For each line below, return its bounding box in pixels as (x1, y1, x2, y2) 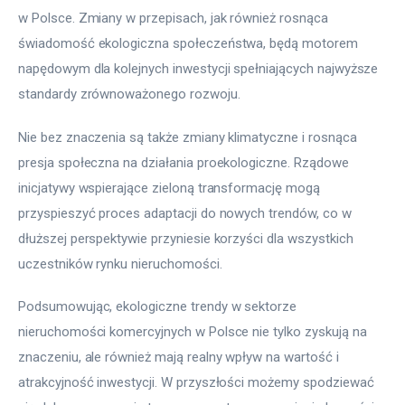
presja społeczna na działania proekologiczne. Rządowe (18, 154, 353, 171)
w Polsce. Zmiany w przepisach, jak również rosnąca (18, 10, 332, 27)
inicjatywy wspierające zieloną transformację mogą (18, 179, 324, 196)
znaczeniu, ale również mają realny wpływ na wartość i (18, 349, 343, 366)
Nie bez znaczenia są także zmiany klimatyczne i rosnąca (18, 128, 361, 146)
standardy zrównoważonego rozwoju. (18, 86, 240, 103)
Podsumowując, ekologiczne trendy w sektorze (18, 298, 301, 316)
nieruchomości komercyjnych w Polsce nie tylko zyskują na (18, 324, 371, 341)
